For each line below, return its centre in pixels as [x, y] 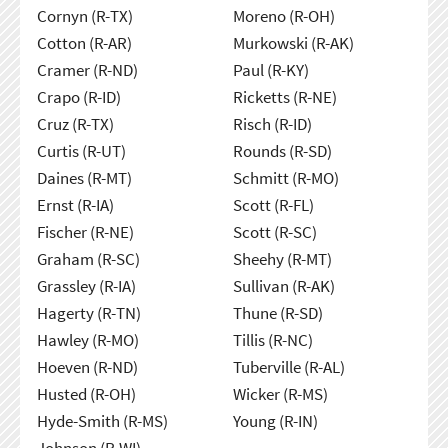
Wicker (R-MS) [280, 393]
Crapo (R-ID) [78, 96]
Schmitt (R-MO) [285, 177]
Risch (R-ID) [272, 123]
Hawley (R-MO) [87, 339]
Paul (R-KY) [270, 69]
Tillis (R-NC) [272, 339]
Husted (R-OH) [86, 393]
